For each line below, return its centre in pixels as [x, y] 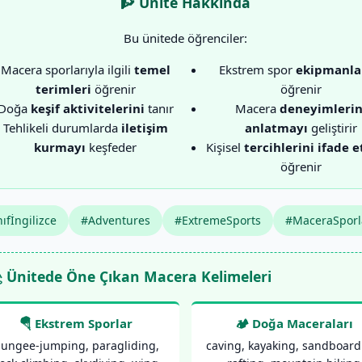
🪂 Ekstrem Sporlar [76, 324]
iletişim [144, 127]
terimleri [63, 88]
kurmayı [60, 147]
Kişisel [225, 147]
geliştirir [333, 127]
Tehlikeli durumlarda [62, 127]
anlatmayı [276, 127]
